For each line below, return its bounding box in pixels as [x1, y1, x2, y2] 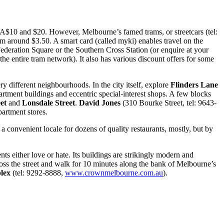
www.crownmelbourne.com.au [65, 168, 163, 177]
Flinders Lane [170, 80, 218, 89]
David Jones [79, 98, 120, 107]
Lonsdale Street [22, 98, 75, 107]
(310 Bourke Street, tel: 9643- [120, 98, 216, 107]
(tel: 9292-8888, [10, 168, 65, 177]
